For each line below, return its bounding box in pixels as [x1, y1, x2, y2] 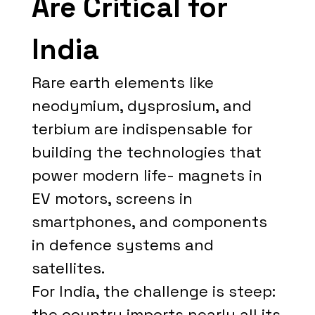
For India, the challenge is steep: [31, 281, 276, 301]
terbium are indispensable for [31, 119, 252, 139]
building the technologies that [31, 142, 262, 162]
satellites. [31, 258, 105, 278]
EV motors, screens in [31, 188, 193, 208]
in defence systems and [31, 235, 214, 255]
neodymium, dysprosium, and [31, 96, 252, 115]
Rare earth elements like [31, 72, 214, 92]
